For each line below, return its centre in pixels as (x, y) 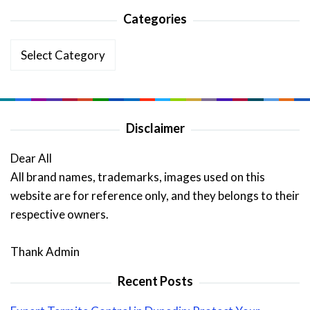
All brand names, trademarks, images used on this (138, 177)
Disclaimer (155, 128)
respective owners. (60, 215)
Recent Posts (155, 281)
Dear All (31, 158)
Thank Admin (45, 252)
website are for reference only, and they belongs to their (155, 196)
